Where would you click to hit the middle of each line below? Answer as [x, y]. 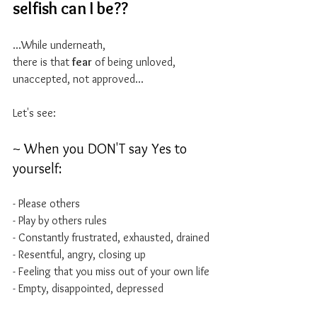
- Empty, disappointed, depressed [88, 288]
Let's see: [34, 113]
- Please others [46, 203]
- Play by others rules [60, 220]
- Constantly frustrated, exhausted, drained [111, 237]
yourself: [37, 168]
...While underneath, [60, 45]
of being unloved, [135, 62]
